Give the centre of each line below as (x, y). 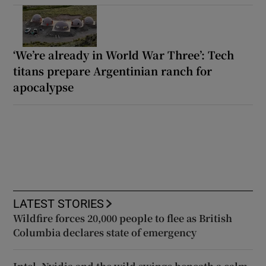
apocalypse (44, 86)
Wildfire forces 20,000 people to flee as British (123, 218)
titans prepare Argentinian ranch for (113, 70)
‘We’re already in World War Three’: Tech (124, 54)
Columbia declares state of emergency (105, 232)
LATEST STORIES (59, 203)
